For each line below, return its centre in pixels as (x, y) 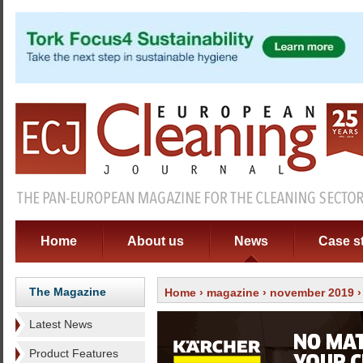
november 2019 (312, 293)
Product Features (74, 353)
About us (156, 241)
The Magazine (68, 292)
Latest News (61, 324)
